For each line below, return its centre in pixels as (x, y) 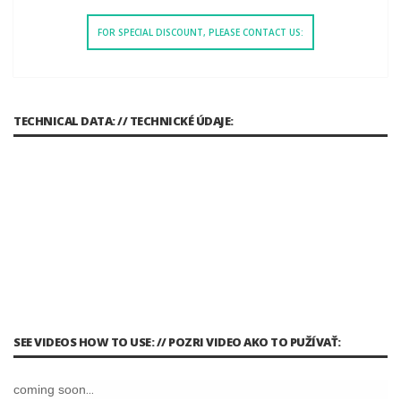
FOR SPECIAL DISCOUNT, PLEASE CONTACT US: (200, 32)
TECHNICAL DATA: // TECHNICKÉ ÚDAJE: (124, 120)
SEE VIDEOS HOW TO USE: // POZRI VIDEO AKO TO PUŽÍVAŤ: (177, 341)
